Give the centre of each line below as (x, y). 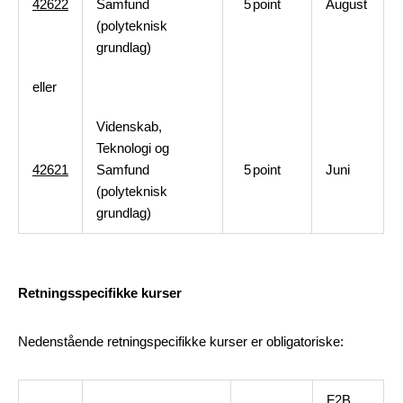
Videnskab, (129, 126)
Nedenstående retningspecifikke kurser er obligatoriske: (181, 341)
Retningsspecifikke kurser (100, 293)
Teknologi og (133, 148)
